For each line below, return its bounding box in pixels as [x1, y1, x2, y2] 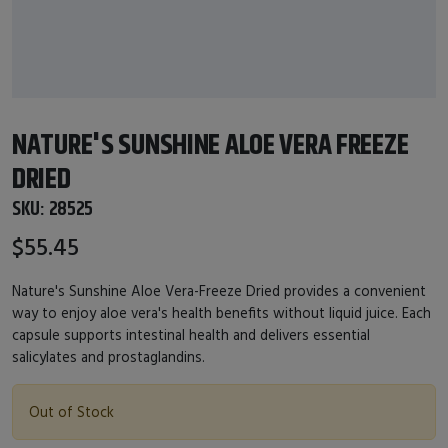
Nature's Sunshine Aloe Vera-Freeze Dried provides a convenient [12, 280, 426, 300]
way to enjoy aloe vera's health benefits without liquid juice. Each [12, 302, 431, 322]
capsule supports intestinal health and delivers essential [12, 324, 370, 344]
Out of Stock [29, 401, 114, 421]
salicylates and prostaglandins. [12, 346, 205, 366]
